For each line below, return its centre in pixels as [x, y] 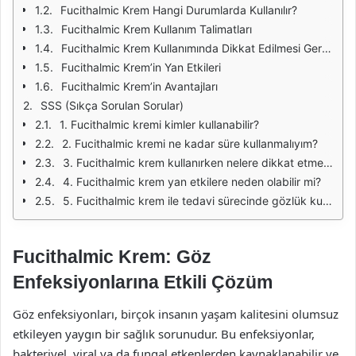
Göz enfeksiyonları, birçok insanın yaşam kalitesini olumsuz [176, 313]
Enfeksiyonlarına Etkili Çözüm [143, 282]
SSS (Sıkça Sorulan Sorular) [112, 105]
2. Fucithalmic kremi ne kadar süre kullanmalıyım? [190, 143]
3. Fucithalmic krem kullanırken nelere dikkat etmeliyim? [193, 163]
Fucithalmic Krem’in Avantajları [139, 86]
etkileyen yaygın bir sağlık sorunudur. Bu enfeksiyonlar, [164, 333]
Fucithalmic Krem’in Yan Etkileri [141, 67]
